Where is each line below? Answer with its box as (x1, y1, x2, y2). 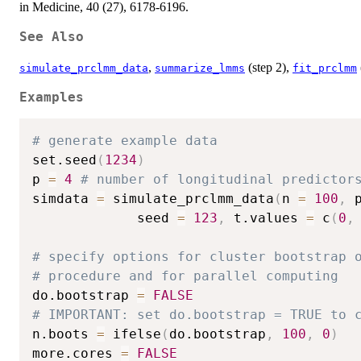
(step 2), (245, 60, 293, 74)
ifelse (105, 326, 161, 342)
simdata (32, 191, 97, 207)
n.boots (32, 326, 97, 342)
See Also (19, 29, 84, 44)
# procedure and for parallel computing (32, 268, 346, 284)
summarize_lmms (155, 61, 245, 74)
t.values (226, 210, 306, 226)
